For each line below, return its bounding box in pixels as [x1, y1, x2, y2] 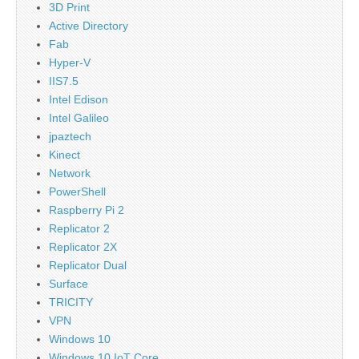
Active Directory [49, 19, 128, 32]
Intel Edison [49, 93, 108, 106]
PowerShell [49, 185, 106, 198]
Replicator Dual [49, 259, 127, 272]
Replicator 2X [49, 240, 117, 253]
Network [49, 167, 91, 179]
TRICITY [49, 296, 93, 309]
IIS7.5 [49, 75, 79, 87]
